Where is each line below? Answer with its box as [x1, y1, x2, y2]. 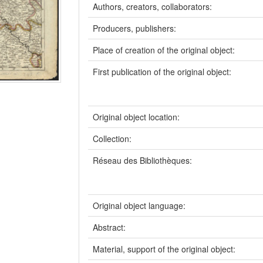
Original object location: [93, 111, 182, 123]
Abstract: [93, 221, 128, 233]
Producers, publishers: [93, 22, 178, 34]
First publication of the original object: [93, 66, 234, 77]
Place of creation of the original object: [93, 44, 237, 56]
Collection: [93, 133, 134, 144]
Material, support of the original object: [93, 243, 238, 255]
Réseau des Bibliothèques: [93, 154, 194, 166]
